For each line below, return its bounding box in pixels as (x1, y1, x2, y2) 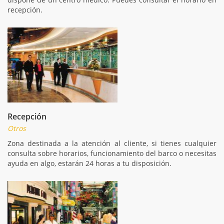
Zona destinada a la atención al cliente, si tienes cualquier (7, 138, 216, 148)
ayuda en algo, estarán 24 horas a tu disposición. (7, 158, 171, 168)
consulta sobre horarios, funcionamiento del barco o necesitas (7, 148, 216, 158)
